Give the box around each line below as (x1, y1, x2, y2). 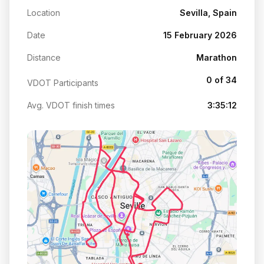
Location (27, 7, 60, 18)
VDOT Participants (27, 77, 98, 88)
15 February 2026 (163, 29, 237, 40)
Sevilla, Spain (180, 7, 237, 18)
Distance (27, 52, 61, 62)
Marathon (196, 52, 237, 62)
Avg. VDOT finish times (27, 100, 115, 110)
